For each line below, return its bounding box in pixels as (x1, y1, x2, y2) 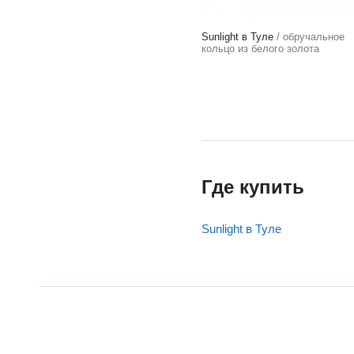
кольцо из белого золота (201, 43, 319, 55)
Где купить (201, 176, 304, 198)
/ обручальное (273, 31, 345, 43)
